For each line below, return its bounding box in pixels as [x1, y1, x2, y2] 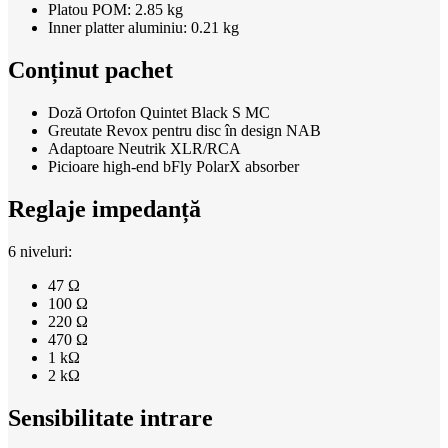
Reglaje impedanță [8, 196, 201, 223]
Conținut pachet [8, 57, 173, 84]
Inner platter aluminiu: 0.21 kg [48, 19, 239, 37]
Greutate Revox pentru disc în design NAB [48, 122, 321, 140]
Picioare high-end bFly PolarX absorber [48, 158, 299, 176]
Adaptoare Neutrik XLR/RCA [48, 140, 241, 158]
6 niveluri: [8, 242, 72, 260]
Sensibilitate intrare [8, 404, 213, 431]
